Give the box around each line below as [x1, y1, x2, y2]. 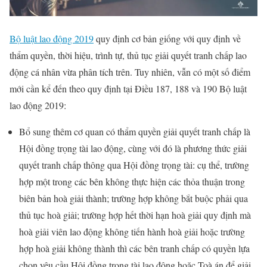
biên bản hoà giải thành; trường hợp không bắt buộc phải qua [19, 191, 248, 204]
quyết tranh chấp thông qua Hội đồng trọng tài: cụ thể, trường [19, 158, 249, 171]
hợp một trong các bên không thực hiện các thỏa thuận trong [19, 175, 245, 188]
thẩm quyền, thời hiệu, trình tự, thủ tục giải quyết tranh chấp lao [10, 48, 247, 61]
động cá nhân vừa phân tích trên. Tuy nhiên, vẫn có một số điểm [10, 65, 250, 78]
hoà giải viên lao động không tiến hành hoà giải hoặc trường [19, 225, 245, 238]
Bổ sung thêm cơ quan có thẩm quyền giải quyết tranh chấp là [19, 125, 250, 138]
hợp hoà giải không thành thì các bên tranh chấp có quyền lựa [19, 241, 250, 254]
